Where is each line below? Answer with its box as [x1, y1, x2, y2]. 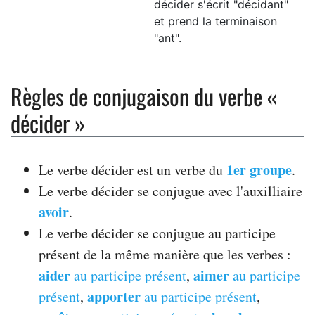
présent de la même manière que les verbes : [39, 245, 291, 264]
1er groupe [226, 160, 292, 180]
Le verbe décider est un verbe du [39, 160, 226, 179]
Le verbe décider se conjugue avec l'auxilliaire [39, 181, 302, 200]
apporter [87, 286, 141, 307]
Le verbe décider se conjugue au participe [39, 224, 276, 243]
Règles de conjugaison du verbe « [11, 79, 278, 112]
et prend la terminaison [154, 14, 277, 28]
